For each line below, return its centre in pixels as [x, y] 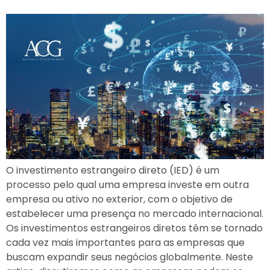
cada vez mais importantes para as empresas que [125, 242]
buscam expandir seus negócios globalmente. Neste [130, 257]
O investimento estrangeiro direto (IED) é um [113, 170]
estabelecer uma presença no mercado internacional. [135, 213]
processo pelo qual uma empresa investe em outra [127, 184]
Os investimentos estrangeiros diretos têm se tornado [134, 228]
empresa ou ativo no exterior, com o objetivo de [119, 199]
